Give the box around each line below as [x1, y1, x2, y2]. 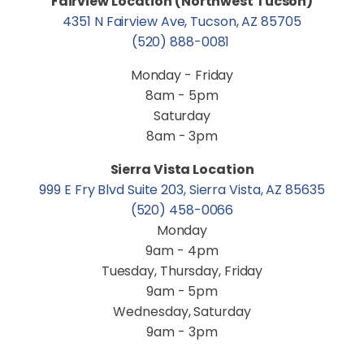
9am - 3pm [146, 323, 218, 341]
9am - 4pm [145, 241, 219, 260]
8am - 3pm [145, 127, 219, 145]
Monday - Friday [130, 66, 234, 84]
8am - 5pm [145, 86, 219, 105]
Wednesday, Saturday [113, 302, 251, 321]
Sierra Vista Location [110, 160, 254, 179]
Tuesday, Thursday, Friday [101, 262, 263, 280]
